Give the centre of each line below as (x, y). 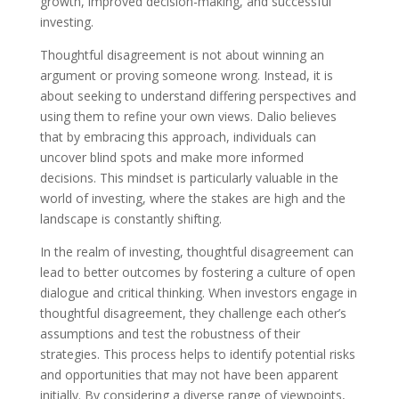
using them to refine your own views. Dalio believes (188, 116)
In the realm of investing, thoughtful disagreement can (196, 252)
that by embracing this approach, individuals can (178, 137)
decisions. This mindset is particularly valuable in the (189, 178)
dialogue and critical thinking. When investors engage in (198, 293)
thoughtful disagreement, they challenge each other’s (193, 313)
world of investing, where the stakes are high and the (192, 198)
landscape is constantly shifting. (130, 219)
